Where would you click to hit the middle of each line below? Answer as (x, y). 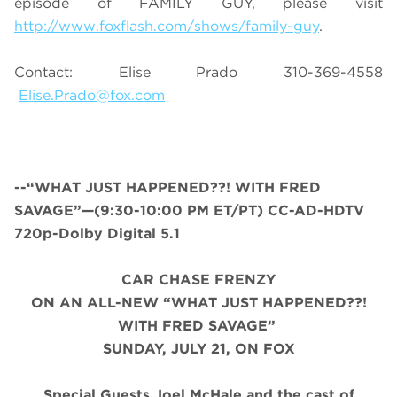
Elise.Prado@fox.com (92, 96)
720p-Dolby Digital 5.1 (97, 234)
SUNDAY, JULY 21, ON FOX (198, 349)
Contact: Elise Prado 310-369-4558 (198, 73)
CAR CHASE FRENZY (198, 280)
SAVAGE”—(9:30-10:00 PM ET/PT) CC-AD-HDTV (189, 211)
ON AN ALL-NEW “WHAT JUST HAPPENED (188, 303)
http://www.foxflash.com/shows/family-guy (167, 27)
